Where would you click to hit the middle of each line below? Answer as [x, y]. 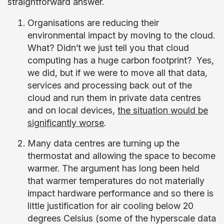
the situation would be [163, 110]
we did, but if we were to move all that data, [117, 73]
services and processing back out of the [110, 85]
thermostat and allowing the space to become [121, 156]
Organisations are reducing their [93, 23]
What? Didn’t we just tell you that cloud [108, 48]
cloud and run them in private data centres [114, 98]
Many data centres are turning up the [103, 143]
